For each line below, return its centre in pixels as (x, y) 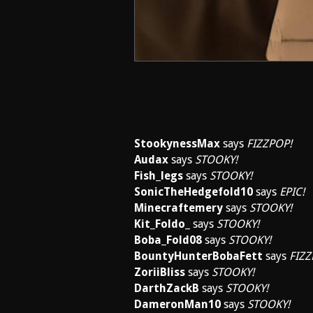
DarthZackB (167, 288)
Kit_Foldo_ (162, 224)
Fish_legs (159, 176)
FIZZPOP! (269, 144)
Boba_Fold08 (168, 240)
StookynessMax (177, 144)
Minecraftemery (179, 208)
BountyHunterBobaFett (198, 256)
